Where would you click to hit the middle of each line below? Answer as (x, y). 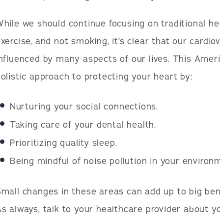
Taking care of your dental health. (83, 125)
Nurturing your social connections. (84, 107)
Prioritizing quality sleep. (63, 143)
